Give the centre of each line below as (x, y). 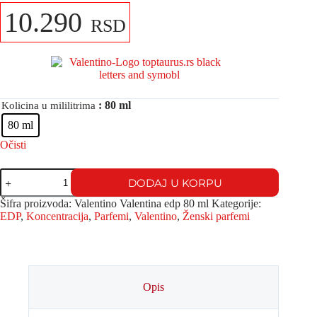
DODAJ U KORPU (175, 183)
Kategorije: (236, 204)
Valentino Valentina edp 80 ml (142, 204)
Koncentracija (57, 217)
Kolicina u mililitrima (48, 106)
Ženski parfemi (216, 217)
